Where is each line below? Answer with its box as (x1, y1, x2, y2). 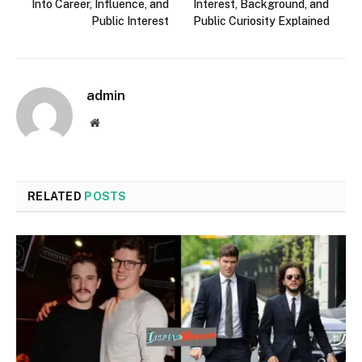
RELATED (27, 189, 85, 203)
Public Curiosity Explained (193, 14, 330, 27)
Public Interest (91, 14, 169, 27)
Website (99, 116, 135, 128)
